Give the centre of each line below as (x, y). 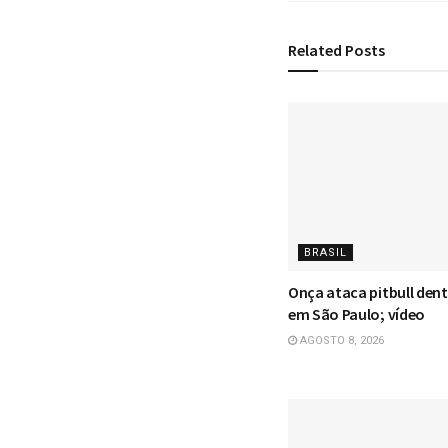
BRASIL (325, 252)
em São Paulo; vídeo (356, 313)
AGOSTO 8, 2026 (340, 340)
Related (315, 49)
